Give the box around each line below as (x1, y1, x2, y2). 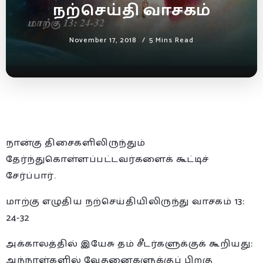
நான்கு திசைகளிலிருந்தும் (6, 134, 146, 151)
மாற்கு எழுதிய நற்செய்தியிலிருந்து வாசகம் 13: (6, 193, 244, 210)
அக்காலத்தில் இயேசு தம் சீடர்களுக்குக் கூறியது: (6, 235, 253, 252)
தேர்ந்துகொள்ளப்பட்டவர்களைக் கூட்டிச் (6, 151, 209, 167)
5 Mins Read (149, 34, 194, 46)
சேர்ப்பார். (6, 167, 56, 184)
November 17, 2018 (69, 34, 136, 46)
